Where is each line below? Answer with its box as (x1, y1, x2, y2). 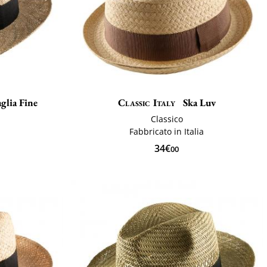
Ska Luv (180, 95, 216, 109)
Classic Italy (118, 95, 175, 109)
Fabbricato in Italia (129, 125, 204, 137)
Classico (150, 113, 183, 125)
